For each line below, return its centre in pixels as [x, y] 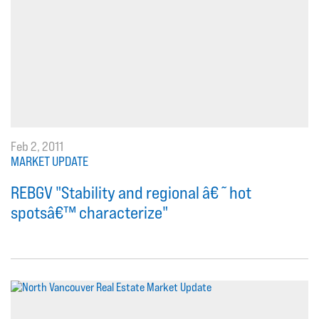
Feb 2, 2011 [37, 146]
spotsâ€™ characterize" [89, 212]
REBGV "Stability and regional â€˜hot [131, 192]
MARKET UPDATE [49, 161]
